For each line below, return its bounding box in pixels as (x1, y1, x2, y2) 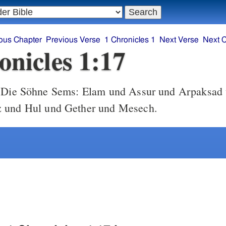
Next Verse (159, 36, 199, 44)
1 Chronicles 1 (104, 36, 155, 44)
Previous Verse (46, 36, 100, 44)
